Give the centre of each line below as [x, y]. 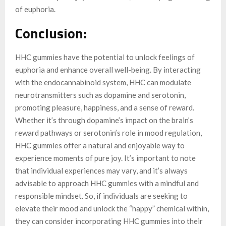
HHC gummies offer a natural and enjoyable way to [100, 145]
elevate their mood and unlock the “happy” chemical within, [112, 208]
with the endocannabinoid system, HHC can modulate [103, 82]
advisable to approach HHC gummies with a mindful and [107, 183]
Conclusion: [51, 33]
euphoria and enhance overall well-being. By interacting [108, 69]
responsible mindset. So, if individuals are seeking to [101, 195]
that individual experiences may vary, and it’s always [101, 170]
